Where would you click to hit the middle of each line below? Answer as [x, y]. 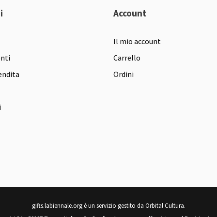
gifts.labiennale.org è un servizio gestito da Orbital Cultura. [108, 205]
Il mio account [137, 41]
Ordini [124, 74]
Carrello [127, 57]
